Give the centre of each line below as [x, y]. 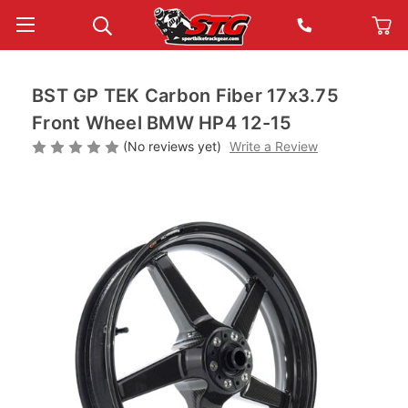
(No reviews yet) [172, 146]
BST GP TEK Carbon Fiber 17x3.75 [185, 96]
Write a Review [273, 146]
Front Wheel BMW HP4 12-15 [162, 123]
